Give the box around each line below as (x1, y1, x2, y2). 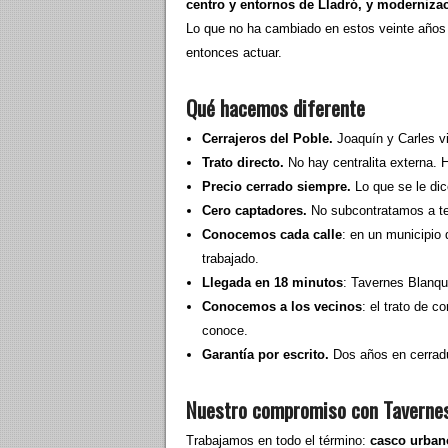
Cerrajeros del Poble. (202, 131, 333, 146)
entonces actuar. (186, 45, 282, 60)
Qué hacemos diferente (186, 92, 365, 123)
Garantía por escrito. (202, 347, 329, 362)
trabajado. (202, 251, 259, 266)
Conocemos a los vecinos (202, 299, 362, 314)
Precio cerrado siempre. (202, 179, 351, 194)
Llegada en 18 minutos (202, 275, 343, 290)
